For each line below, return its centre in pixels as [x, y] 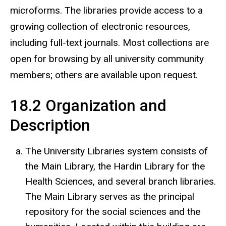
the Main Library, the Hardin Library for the [115, 166]
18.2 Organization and [88, 106]
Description [50, 126]
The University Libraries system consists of [117, 151]
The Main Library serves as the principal [110, 197]
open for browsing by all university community [107, 59]
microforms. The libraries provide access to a [106, 10]
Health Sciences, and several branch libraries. [121, 182]
